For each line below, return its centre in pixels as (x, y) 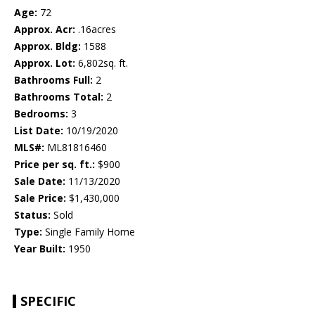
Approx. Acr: (45, 30)
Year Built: (40, 249)
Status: (32, 215)
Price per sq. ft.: (54, 165)
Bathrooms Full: (53, 80)
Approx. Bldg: (47, 46)
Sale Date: (40, 181)
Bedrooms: (41, 114)
